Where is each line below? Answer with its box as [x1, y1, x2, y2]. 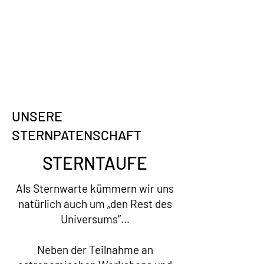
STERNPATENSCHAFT [12, 127, 141, 143]
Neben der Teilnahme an [37, 243, 153, 256]
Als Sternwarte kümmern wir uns [16, 181, 174, 195]
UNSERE [12, 108, 62, 124]
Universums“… [60, 212, 130, 226]
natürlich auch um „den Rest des [18, 197, 172, 210]
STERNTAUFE [42, 152, 147, 173]
